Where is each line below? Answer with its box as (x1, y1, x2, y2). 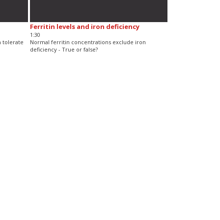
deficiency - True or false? (29, 45, 98, 53)
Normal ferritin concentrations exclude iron (29, 38, 146, 46)
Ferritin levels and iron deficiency (29, 22, 139, 31)
